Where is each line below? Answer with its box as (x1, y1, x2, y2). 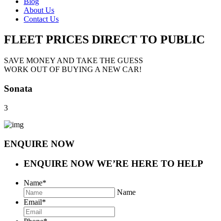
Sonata (4, 83, 33, 94)
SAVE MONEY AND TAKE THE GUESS (4, 56, 143, 65)
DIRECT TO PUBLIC (92, 33, 205, 46)
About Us (24, 5, 54, 14)
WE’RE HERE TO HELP (97, 158, 203, 169)
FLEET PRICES (4, 33, 89, 46)
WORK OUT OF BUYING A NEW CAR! (4, 65, 142, 74)
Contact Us (24, 14, 59, 23)
